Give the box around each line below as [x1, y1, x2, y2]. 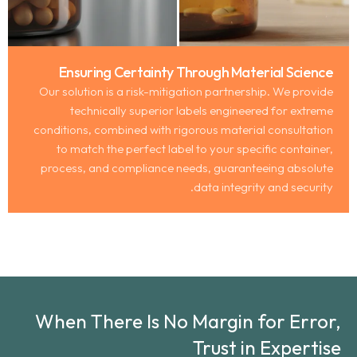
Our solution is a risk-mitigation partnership [39, 83, 267, 99]
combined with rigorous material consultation [94, 121, 333, 137]
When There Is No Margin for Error [35, 308, 335, 333]
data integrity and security [194, 178, 333, 194]
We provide [273, 83, 333, 99]
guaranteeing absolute [214, 159, 333, 175]
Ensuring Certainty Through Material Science [59, 62, 333, 81]
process [41, 159, 83, 175]
